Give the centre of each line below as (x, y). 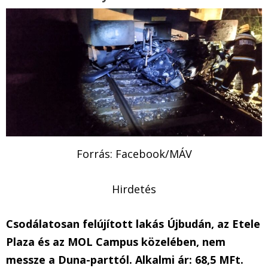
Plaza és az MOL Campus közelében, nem (116, 242)
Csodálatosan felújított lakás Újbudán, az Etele (133, 224)
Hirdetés (134, 189)
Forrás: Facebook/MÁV (134, 153)
